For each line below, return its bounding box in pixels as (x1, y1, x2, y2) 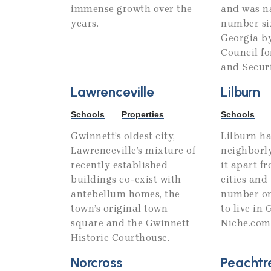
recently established (71, 159, 168, 171)
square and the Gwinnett (71, 217, 190, 229)
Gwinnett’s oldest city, (71, 130, 175, 142)
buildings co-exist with (71, 174, 181, 186)
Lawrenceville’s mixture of (71, 145, 195, 157)
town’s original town (71, 203, 168, 215)
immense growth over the (71, 3, 192, 15)
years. (71, 18, 99, 30)
